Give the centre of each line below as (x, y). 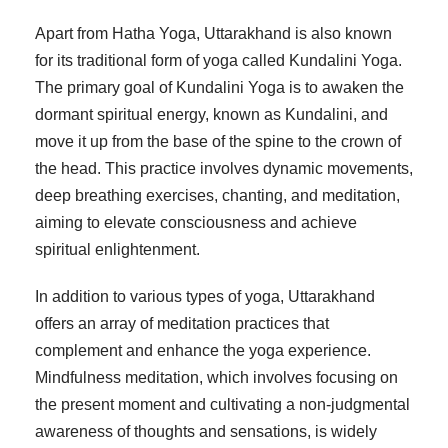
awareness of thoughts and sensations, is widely (206, 432)
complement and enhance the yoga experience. (203, 351)
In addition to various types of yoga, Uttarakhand (205, 297)
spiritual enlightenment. (117, 250)
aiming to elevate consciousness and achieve (196, 223)
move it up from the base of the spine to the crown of (218, 142)
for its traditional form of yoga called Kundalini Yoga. (218, 61)
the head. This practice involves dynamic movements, (224, 169)
